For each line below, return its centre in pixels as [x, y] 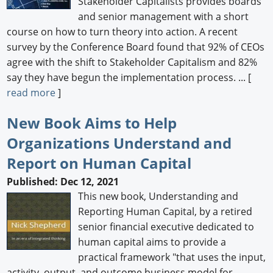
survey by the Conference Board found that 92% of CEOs [136, 47]
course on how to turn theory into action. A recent [122, 32]
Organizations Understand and [119, 143]
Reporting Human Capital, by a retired [165, 211]
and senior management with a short [164, 17]
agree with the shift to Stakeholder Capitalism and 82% [132, 62]
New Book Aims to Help [92, 123]
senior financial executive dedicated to [166, 226]
